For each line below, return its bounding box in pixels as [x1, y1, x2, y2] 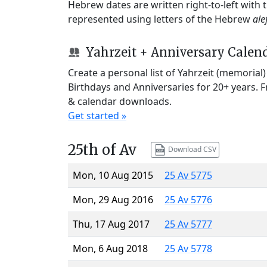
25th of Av [68, 140, 136, 159]
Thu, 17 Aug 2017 [73, 217, 150, 231]
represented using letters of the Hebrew [68, 12, 253, 26]
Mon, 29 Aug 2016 [73, 193, 153, 206]
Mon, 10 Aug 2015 [73, 168, 153, 182]
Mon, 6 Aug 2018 [73, 241, 148, 255]
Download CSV [166, 144, 216, 154]
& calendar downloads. [68, 94, 172, 108]
